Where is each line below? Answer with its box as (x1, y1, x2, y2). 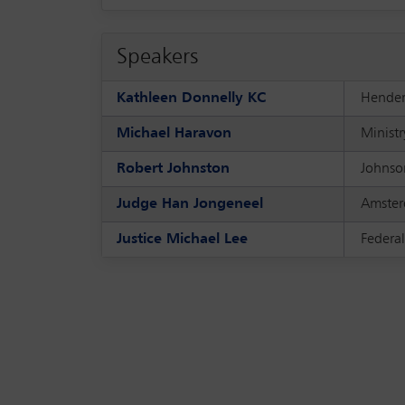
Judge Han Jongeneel (117, 196, 263, 212)
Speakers (117, 45, 198, 68)
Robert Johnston (117, 161, 230, 176)
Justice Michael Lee (117, 231, 248, 247)
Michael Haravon (117, 126, 231, 141)
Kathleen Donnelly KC (117, 90, 266, 106)
